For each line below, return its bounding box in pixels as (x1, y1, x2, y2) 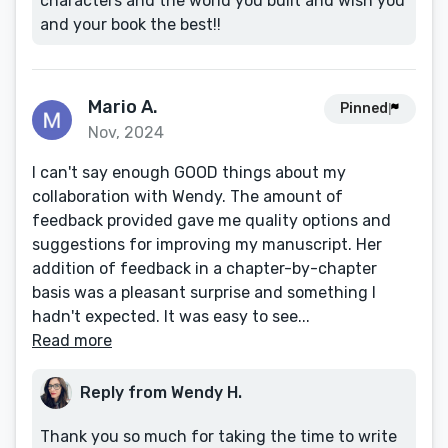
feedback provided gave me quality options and (32, 211, 391, 230)
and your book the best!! (40, 15, 221, 34)
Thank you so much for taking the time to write (40, 427, 397, 446)
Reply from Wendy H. (80, 383, 242, 402)
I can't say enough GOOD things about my (32, 163, 346, 182)
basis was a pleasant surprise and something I (32, 283, 376, 302)
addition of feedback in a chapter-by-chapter (32, 259, 377, 278)
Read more (32, 331, 112, 350)
